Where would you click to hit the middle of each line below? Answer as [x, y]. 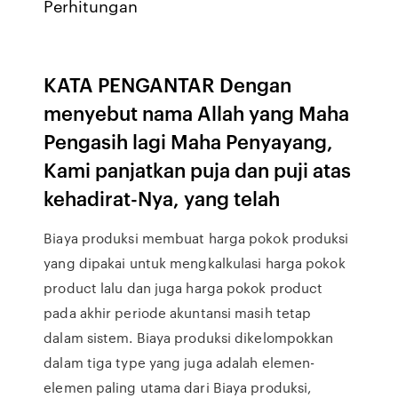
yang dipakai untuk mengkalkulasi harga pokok [195, 263]
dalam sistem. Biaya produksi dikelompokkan [189, 338]
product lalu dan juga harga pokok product [183, 288]
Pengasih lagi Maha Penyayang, [189, 141]
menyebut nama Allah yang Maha [197, 112]
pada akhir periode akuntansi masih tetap [178, 313]
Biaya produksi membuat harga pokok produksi [196, 238]
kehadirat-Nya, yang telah [164, 198]
